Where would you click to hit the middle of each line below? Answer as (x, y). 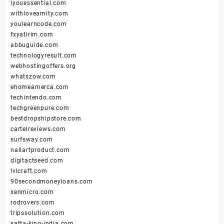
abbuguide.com (34, 45)
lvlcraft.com (29, 171)
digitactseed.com (37, 161)
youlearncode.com (39, 24)
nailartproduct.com (40, 150)
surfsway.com (32, 140)
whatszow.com (33, 77)
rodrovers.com (33, 203)
